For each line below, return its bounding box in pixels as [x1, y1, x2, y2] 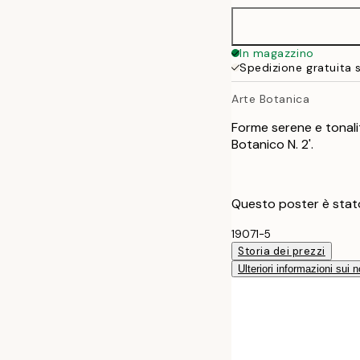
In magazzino [239, 46, 314, 60]
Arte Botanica [231, 91, 310, 106]
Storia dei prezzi [238, 243, 325, 258]
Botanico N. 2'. [231, 135, 313, 153]
